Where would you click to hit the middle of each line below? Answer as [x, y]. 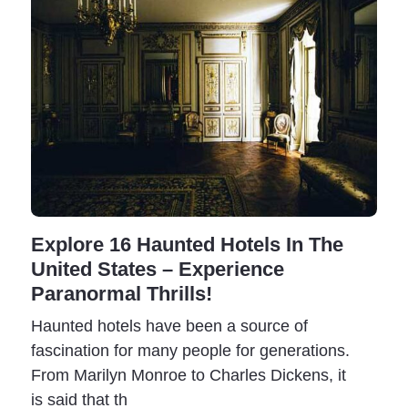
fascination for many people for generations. [190, 350]
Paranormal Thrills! [122, 294]
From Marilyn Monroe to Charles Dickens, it [189, 375]
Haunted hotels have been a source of [169, 326]
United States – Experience [158, 269]
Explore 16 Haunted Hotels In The [187, 245]
